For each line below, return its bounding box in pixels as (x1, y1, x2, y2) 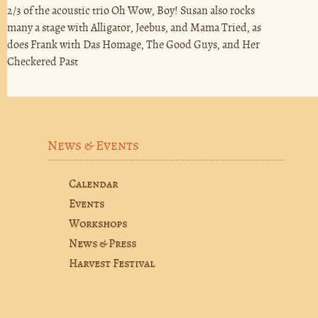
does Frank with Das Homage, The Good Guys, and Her (7, 38, 260, 52)
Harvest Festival (68, 258, 155, 271)
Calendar (68, 178, 118, 192)
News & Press (68, 238, 136, 251)
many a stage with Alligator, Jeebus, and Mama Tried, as (7, 21, 261, 35)
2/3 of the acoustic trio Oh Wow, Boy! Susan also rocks (7, 4, 255, 18)
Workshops (68, 218, 127, 231)
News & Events (47, 139, 139, 154)
